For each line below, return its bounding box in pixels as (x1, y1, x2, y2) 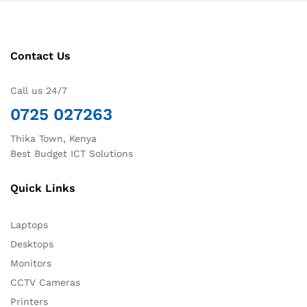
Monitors (10, 257, 51, 269)
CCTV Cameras (10, 276, 80, 288)
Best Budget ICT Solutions (10, 147, 133, 159)
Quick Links (10, 181, 75, 195)
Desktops (10, 238, 53, 249)
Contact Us (10, 49, 71, 62)
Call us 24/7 (10, 84, 67, 96)
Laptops (10, 219, 48, 230)
